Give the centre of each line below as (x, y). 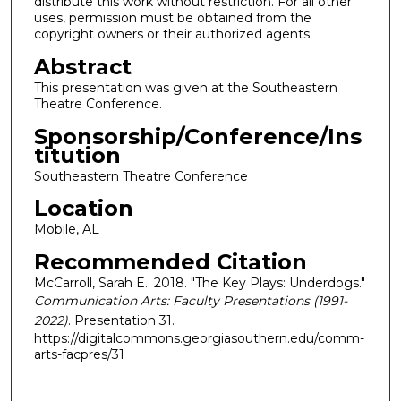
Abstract (82, 66)
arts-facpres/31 (79, 354)
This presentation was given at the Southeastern (185, 87)
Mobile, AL (66, 230)
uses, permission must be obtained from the (172, 18)
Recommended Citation (170, 261)
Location (83, 209)
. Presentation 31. (121, 320)
